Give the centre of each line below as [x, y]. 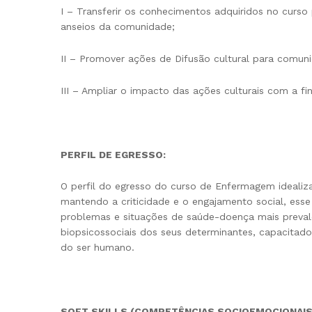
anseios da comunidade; [118, 27]
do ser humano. [97, 248]
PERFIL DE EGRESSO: [113, 154]
